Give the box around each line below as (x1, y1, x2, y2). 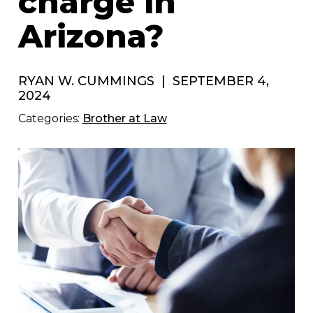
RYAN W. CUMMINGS (17, 73, 158, 89)
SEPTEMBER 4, (168, 73, 269, 89)
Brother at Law (82, 111, 167, 125)
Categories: (17, 111, 82, 125)
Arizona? (17, 16, 164, 55)
